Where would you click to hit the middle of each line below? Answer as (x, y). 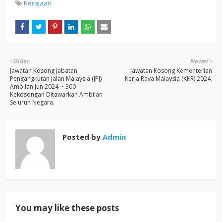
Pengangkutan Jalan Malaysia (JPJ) (56, 79)
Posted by (82, 137)
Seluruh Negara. (32, 102)
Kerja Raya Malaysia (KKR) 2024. (168, 79)
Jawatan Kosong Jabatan (44, 71)
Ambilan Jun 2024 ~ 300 (43, 86)
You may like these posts (67, 208)
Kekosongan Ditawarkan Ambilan (56, 94)
